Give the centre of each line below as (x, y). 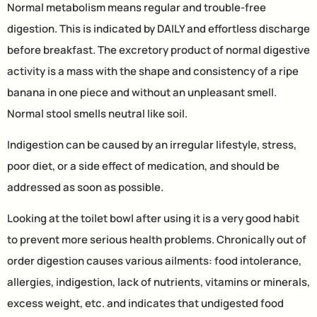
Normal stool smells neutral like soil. (97, 113)
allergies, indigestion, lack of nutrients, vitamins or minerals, (158, 282)
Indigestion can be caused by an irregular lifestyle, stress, (152, 144)
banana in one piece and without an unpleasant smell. (142, 92)
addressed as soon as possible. (85, 187)
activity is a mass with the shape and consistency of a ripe (153, 71)
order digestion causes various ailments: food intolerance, (154, 261)
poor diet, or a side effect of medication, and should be (143, 166)
